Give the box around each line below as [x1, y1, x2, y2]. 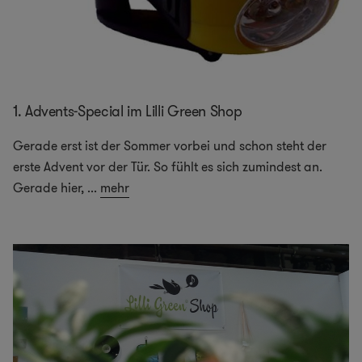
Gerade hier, [13, 179, 84, 198]
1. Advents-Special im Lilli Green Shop [13, 101, 242, 123]
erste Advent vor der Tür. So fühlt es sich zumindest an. [13, 158, 322, 177]
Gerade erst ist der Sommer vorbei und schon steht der [13, 137, 326, 156]
